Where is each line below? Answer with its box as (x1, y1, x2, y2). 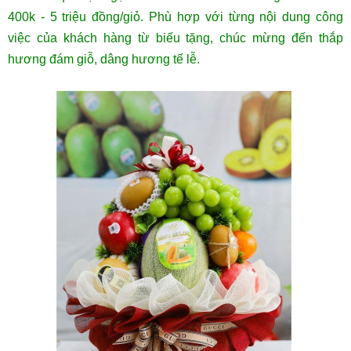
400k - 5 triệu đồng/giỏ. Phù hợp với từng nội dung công (8, 10, 343, 24)
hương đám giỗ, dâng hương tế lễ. (8, 52, 200, 67)
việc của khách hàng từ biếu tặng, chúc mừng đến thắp (8, 31, 343, 45)
